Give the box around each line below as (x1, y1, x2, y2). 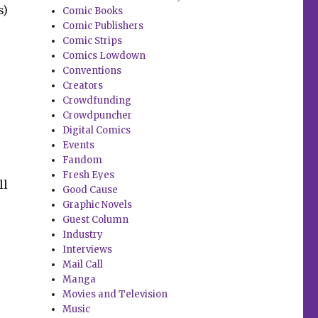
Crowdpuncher (62, 109, 133, 122)
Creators (62, 79, 104, 92)
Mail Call (62, 258, 104, 271)
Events (62, 139, 95, 152)
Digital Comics (62, 124, 131, 137)
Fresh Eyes (62, 169, 115, 182)
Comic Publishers (62, 20, 144, 33)
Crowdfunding (62, 94, 132, 107)
